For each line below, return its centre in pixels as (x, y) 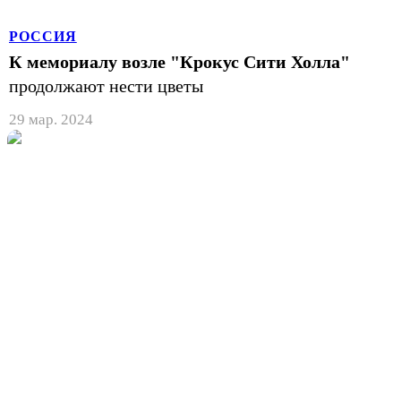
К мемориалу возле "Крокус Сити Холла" (179, 61)
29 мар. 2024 (51, 119)
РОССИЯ (43, 36)
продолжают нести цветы (106, 85)
